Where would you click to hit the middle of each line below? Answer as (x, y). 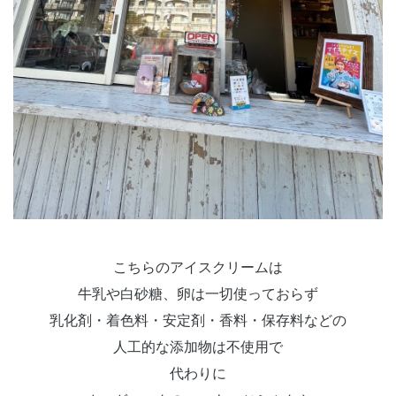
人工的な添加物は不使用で (198, 347)
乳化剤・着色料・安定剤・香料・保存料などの (198, 321)
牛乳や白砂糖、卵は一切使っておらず (198, 294)
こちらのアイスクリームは (198, 268)
